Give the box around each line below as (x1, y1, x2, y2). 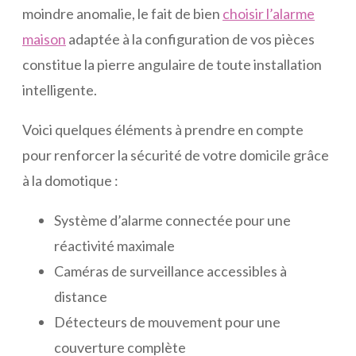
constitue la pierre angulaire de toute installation (22, 56, 322, 74)
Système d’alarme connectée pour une (54, 211, 291, 230)
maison (22, 30, 66, 48)
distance (54, 288, 107, 306)
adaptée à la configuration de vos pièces (66, 30, 315, 48)
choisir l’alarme (222, 5, 315, 23)
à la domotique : (22, 172, 118, 190)
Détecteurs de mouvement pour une (54, 313, 281, 331)
